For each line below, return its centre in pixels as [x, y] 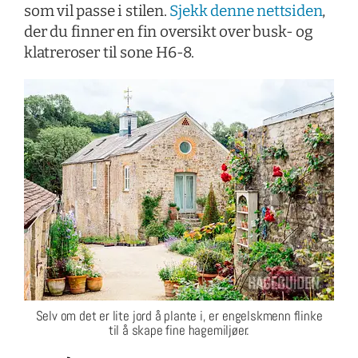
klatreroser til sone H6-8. [109, 52]
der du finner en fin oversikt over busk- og [168, 31]
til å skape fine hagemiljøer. [179, 330]
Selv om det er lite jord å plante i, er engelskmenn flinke [179, 315]
